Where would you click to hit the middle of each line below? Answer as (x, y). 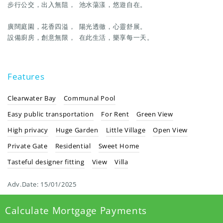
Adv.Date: (24, 184)
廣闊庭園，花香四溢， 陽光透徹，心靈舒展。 (79, 26)
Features (26, 76)
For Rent (115, 114)
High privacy (28, 130)
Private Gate (28, 146)
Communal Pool (90, 98)
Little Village (126, 130)
